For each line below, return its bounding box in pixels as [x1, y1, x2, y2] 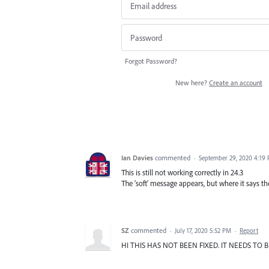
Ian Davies [121, 153, 153, 162]
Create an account [209, 77, 262, 87]
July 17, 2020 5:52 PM [175, 226, 231, 235]
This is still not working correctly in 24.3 [121, 167, 243, 177]
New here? [175, 77, 209, 87]
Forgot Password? [125, 56, 177, 65]
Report [240, 226, 258, 235]
